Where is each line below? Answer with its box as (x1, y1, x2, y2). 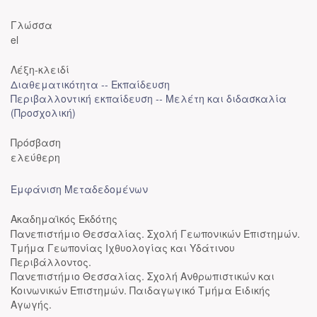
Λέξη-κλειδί (11, 62, 69, 76)
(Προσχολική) (11, 105, 76, 120)
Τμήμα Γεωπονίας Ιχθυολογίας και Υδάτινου (11, 241, 235, 255)
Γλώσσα (11, 18, 52, 32)
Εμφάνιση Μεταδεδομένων (11, 182, 148, 196)
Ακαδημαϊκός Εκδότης (11, 212, 117, 226)
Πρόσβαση (11, 135, 61, 149)
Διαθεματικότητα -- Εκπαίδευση (11, 77, 170, 91)
